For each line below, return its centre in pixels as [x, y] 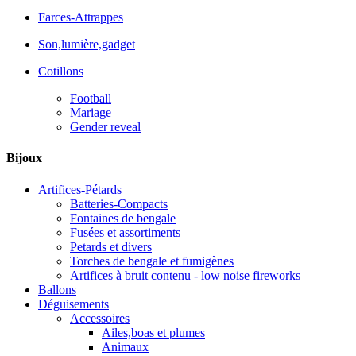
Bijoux [24, 158]
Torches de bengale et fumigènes [152, 261]
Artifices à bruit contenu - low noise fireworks [185, 275]
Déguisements [74, 304]
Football [91, 98]
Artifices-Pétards [80, 189]
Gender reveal [105, 127]
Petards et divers [111, 246]
